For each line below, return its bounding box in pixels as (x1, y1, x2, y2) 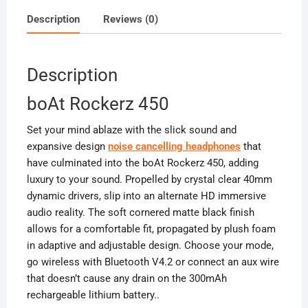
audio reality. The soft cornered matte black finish (26, 206, 254, 219)
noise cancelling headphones (107, 140, 241, 153)
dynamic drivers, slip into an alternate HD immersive (26, 190, 266, 203)
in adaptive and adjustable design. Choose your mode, (26, 239, 274, 252)
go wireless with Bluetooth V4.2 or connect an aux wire (26, 256, 279, 269)
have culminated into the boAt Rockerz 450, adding (26, 157, 258, 170)
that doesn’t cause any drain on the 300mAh (26, 272, 227, 285)
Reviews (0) (102, 12, 158, 25)
